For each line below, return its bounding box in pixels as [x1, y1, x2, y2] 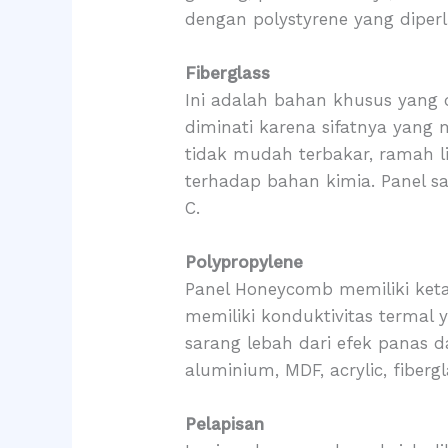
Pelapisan [185, 414, 265, 435]
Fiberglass [185, 63, 271, 84]
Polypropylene [185, 252, 304, 273]
